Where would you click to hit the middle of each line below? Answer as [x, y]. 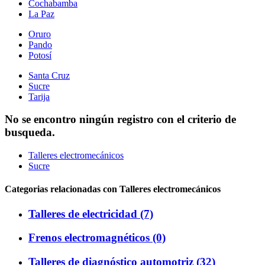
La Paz [41, 14]
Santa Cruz [49, 75]
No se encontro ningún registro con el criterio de [120, 119]
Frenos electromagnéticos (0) [97, 238]
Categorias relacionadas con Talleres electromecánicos [113, 189]
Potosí [40, 55]
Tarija [39, 96]
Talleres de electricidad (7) [91, 214]
